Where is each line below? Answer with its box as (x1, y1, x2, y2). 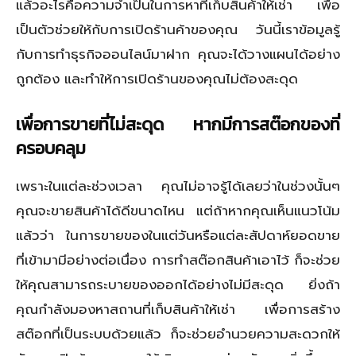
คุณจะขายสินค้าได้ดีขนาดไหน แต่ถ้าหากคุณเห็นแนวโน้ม (16, 199, 340, 221)
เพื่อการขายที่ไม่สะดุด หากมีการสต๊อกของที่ (16, 110, 340, 137)
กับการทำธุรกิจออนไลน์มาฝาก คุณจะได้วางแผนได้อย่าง (16, 43, 340, 64)
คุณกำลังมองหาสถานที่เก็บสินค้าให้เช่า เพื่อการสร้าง (16, 298, 340, 319)
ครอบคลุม (16, 134, 86, 161)
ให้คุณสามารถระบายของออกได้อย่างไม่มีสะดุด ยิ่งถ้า (16, 273, 340, 295)
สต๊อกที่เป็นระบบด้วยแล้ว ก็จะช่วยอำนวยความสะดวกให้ (16, 323, 340, 344)
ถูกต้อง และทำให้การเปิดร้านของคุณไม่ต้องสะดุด (16, 68, 298, 89)
